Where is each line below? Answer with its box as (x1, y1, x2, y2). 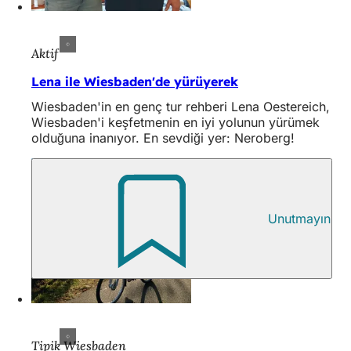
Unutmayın (268, 210, 331, 226)
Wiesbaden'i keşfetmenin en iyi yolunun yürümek (31, 114, 320, 130)
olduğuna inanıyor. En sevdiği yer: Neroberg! (31, 129, 295, 146)
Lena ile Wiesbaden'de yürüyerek (31, 73, 238, 89)
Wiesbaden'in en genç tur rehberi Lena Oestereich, (31, 98, 330, 114)
